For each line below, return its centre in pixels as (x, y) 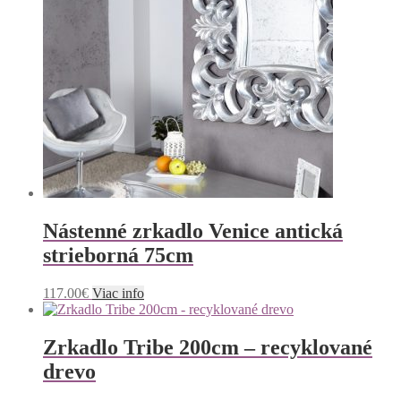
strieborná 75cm (118, 256)
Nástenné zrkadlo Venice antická (193, 231)
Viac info (118, 294)
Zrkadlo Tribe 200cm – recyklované (208, 348)
